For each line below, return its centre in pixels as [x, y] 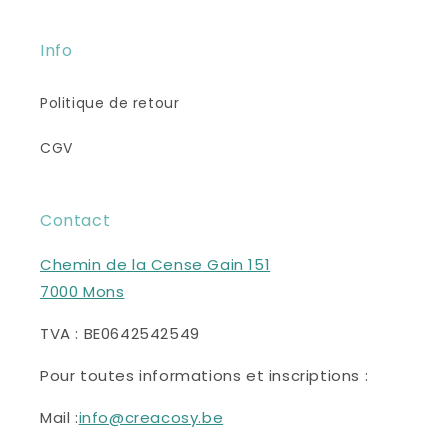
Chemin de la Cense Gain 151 [155, 265]
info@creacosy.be [151, 418]
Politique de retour [110, 103]
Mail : [59, 418]
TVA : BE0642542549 [120, 334]
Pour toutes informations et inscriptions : [204, 376]
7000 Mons [82, 292]
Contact [75, 221]
